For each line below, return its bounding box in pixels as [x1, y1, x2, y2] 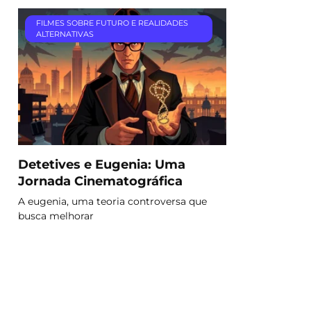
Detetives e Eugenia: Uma [18, 156, 185, 171]
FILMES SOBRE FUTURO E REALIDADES [35, 18, 188, 28]
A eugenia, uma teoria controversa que [18, 194, 207, 208]
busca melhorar [18, 209, 94, 222]
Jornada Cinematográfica [18, 173, 183, 188]
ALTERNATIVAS [35, 29, 94, 40]
